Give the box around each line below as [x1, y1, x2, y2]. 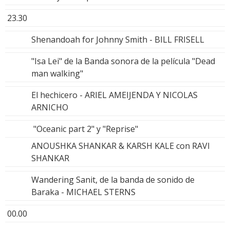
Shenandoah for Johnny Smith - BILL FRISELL [31, 33, 204, 45]
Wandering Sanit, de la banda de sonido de [31, 174, 195, 185]
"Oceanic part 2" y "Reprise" [31, 123, 138, 135]
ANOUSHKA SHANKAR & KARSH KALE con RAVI [31, 140, 210, 151]
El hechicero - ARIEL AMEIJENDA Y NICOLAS [31, 89, 198, 101]
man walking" [31, 67, 83, 79]
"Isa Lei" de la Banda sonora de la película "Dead [31, 55, 215, 67]
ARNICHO [31, 101, 68, 113]
